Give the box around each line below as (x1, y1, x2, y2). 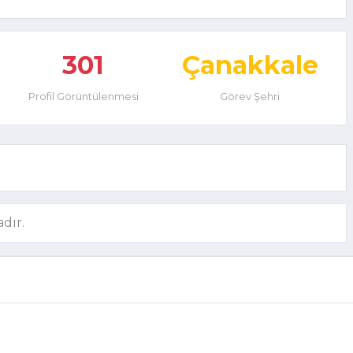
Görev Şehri (220, 91, 281, 102)
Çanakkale (181, 50, 318, 80)
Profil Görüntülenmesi (28, 91, 139, 102)
